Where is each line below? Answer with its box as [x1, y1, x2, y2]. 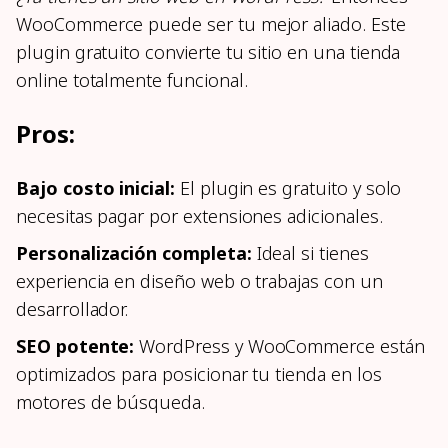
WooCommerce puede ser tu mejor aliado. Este [16, 12, 406, 37]
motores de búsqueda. [16, 390, 205, 415]
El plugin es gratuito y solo [174, 176, 402, 201]
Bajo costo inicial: [16, 176, 175, 201]
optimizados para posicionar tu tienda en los [16, 362, 382, 387]
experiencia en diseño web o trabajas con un [16, 269, 383, 294]
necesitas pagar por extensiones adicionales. [16, 204, 383, 229]
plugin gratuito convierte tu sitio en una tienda [16, 40, 401, 65]
